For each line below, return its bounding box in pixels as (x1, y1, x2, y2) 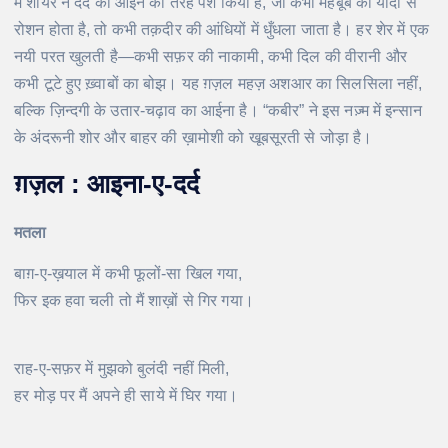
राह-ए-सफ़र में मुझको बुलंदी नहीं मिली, (14, 359, 230, 377)
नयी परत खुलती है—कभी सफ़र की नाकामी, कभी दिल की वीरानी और (14, 47, 407, 65)
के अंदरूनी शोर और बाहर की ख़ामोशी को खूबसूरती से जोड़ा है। (14, 128, 373, 146)
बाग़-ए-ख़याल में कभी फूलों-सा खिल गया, (14, 264, 243, 282)
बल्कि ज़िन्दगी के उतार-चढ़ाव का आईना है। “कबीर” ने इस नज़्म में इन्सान (14, 101, 422, 119)
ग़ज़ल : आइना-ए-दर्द (14, 169, 200, 200)
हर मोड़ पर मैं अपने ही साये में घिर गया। (14, 386, 239, 404)
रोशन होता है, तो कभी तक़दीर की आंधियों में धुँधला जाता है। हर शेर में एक (14, 20, 429, 38)
